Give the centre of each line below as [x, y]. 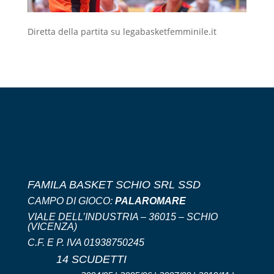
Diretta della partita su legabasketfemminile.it [122, 31]
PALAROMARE [150, 201]
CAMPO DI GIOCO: [71, 201]
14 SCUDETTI [91, 259]
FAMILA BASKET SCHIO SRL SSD [114, 184]
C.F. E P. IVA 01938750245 [86, 242]
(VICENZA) [52, 226]
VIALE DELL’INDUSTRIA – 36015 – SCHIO [122, 217]
